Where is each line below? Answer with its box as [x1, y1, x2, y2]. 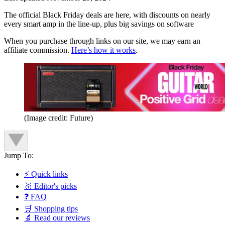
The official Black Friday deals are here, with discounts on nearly [4, 10, 210, 19]
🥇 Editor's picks [24, 181, 77, 190]
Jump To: [4, 151, 34, 160]
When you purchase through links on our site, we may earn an [4, 36, 200, 45]
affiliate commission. [4, 45, 71, 54]
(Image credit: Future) [24, 113, 93, 122]
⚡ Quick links [24, 169, 68, 178]
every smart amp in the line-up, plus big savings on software [4, 19, 194, 28]
